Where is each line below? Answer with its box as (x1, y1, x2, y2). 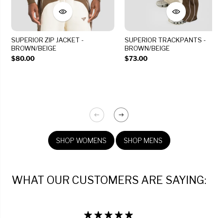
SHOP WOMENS (55, 136, 107, 145)
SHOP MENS (123, 136, 163, 145)
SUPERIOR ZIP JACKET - (11, 36, 84, 44)
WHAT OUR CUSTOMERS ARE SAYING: (12, 174, 206, 186)
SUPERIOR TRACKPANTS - (124, 36, 206, 44)
